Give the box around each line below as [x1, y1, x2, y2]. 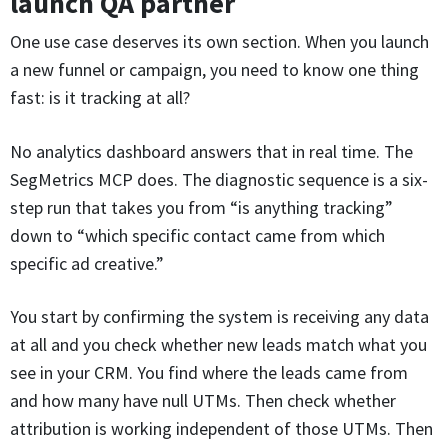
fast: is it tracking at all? [10, 85, 190, 109]
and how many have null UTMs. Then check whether [10, 389, 396, 413]
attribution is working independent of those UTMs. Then [10, 417, 433, 441]
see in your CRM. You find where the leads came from [10, 361, 408, 385]
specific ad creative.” [10, 251, 164, 275]
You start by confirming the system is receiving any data [10, 305, 429, 329]
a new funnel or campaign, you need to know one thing [10, 57, 419, 81]
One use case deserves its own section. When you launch [10, 29, 429, 53]
